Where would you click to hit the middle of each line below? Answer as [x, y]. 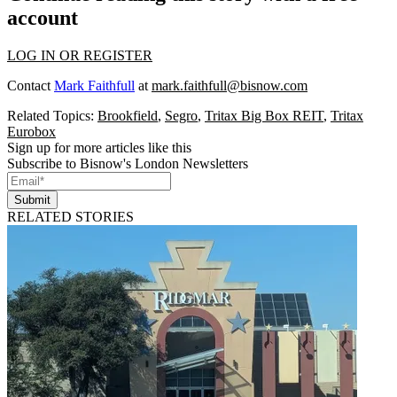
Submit [32, 199]
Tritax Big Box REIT [264, 115]
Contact [31, 85]
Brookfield [128, 115]
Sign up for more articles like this [99, 147]
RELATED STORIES [70, 216]
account [43, 17]
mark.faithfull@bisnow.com [230, 85]
